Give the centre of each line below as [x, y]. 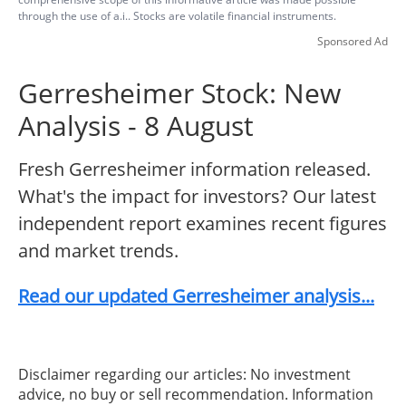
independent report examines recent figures [203, 224]
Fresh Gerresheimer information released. [194, 169]
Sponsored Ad [353, 42]
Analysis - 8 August [136, 126]
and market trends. [98, 251]
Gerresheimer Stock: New [179, 93]
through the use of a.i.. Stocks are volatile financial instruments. [177, 16]
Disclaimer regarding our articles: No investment [184, 375]
